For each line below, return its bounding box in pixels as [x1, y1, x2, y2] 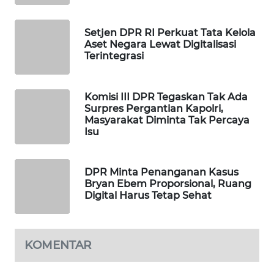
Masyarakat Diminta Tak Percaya [84, 114, 250, 126]
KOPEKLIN [24, 248, 63, 259]
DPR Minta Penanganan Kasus [84, 166, 239, 179]
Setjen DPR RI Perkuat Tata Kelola [84, 27, 256, 39]
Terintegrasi [84, 50, 144, 62]
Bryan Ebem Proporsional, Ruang [84, 178, 251, 190]
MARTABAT [24, 61, 64, 72]
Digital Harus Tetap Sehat [84, 190, 212, 202]
